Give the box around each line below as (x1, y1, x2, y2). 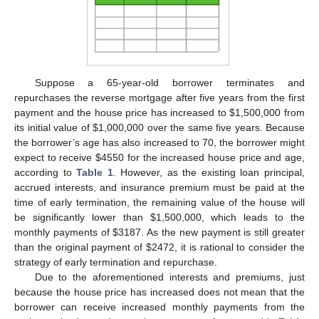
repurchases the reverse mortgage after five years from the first (14, 91, 305, 103)
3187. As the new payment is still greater (118, 226, 305, 238)
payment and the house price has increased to (14, 106, 230, 118)
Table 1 (76, 166, 113, 178)
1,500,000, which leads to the (155, 211, 305, 223)
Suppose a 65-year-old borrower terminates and (34, 76, 305, 88)
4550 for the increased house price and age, (101, 151, 305, 163)
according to (14, 166, 77, 178)
